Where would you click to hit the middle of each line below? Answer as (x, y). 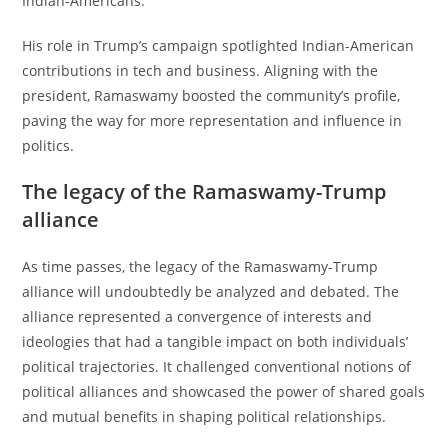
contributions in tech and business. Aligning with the (200, 71)
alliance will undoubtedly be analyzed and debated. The (211, 292)
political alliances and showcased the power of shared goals (224, 392)
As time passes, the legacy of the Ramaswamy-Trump (200, 267)
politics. (48, 146)
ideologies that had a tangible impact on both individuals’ (215, 342)
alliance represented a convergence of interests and (197, 317)
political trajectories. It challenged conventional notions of (217, 367)
